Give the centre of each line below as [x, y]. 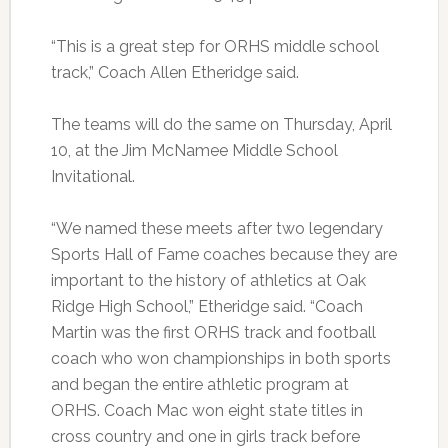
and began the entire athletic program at [199, 385]
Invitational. [92, 177]
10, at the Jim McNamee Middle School [194, 151]
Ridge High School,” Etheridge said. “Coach [206, 307]
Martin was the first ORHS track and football [213, 333]
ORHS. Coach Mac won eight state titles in [206, 411]
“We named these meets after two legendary [216, 229]
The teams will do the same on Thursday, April [221, 125]
